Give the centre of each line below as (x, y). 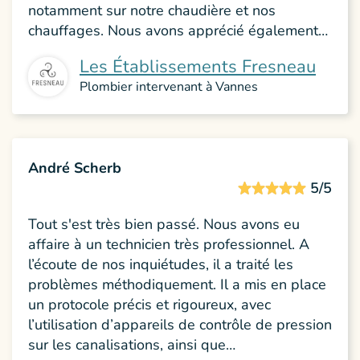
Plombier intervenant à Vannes (169, 86)
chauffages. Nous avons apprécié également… (178, 30)
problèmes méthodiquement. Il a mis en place (177, 284)
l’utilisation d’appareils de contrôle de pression (180, 324)
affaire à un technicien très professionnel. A (169, 244)
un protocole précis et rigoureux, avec (149, 304)
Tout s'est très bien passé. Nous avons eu (164, 224)
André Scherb (75, 168)
